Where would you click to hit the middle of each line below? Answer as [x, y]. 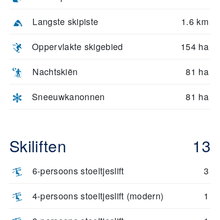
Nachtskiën [55, 72]
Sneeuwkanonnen [69, 97]
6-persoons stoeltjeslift [78, 171]
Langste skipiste [66, 22]
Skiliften [38, 146]
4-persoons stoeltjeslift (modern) [98, 196]
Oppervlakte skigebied [78, 47]
